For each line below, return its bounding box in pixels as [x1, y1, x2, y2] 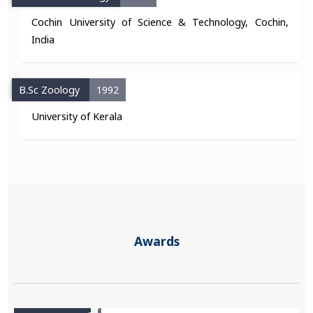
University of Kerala [31, 109, 123, 123]
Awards [133, 232, 180, 249]
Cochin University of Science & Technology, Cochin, [31, 15, 289, 29]
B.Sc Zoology [19, 82, 83, 96]
